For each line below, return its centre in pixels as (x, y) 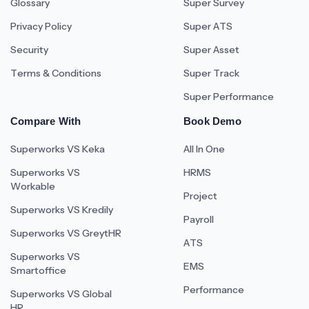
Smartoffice (38, 270)
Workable (33, 186)
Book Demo (212, 121)
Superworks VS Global (61, 294)
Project (200, 196)
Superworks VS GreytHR (66, 233)
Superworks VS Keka (58, 149)
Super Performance (229, 97)
